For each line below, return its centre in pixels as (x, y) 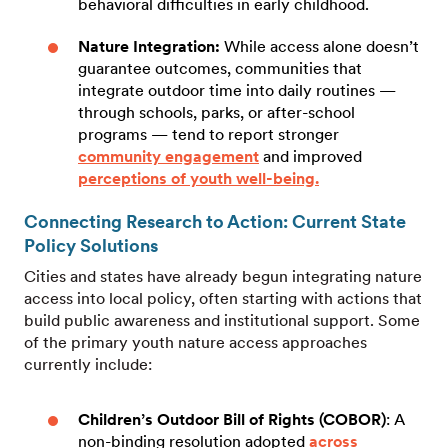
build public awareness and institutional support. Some (222, 320)
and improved (310, 156)
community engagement (168, 156)
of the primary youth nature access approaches (195, 342)
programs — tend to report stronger (208, 134)
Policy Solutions (91, 245)
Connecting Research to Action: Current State (215, 221)
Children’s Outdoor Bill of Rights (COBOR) (232, 419)
